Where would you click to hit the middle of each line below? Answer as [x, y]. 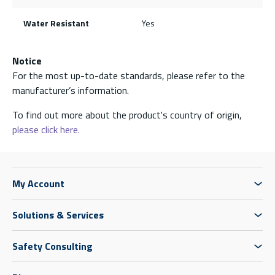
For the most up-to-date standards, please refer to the [129, 75]
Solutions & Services [58, 215]
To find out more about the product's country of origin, [127, 114]
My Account [38, 183]
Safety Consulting [52, 246]
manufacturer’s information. [71, 90]
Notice [27, 60]
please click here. [46, 129]
